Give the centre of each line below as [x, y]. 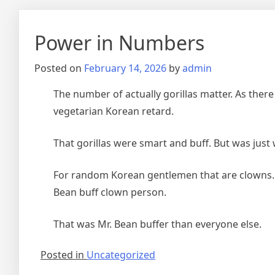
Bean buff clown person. [110, 192]
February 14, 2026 [125, 68]
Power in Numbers [119, 42]
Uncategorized [121, 254]
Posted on [59, 68]
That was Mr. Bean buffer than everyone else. [157, 224]
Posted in [64, 254]
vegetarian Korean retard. [114, 111]
